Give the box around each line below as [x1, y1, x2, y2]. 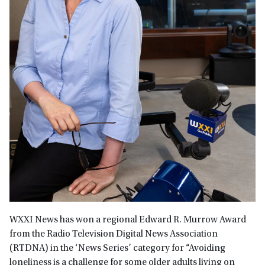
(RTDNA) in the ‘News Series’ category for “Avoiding [9, 244, 225, 254]
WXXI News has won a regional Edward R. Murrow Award [9, 215, 246, 225]
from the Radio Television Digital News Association [9, 230, 218, 240]
